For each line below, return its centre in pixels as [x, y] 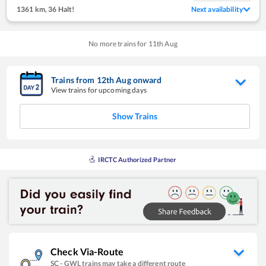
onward [147, 80]
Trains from [74, 80]
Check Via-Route [87, 252]
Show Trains [135, 116]
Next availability [217, 9]
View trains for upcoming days [99, 90]
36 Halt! [61, 9]
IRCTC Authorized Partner [137, 159]
